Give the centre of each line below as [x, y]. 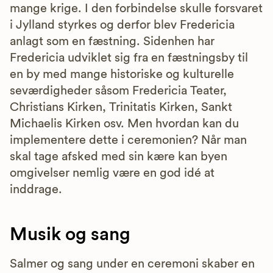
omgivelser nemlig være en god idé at [112, 173]
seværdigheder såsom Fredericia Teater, [118, 91]
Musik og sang [70, 235]
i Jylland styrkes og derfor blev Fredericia [122, 25]
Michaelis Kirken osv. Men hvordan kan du [124, 124]
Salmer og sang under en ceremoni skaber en [132, 264]
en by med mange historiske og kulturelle [122, 74]
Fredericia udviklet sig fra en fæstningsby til [129, 58]
